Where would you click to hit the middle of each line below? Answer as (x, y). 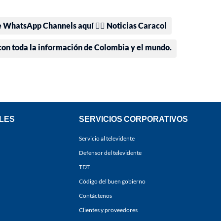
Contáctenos (95, 196)
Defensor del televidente (110, 153)
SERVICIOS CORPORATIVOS (133, 119)
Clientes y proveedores (108, 210)
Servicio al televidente (107, 139)
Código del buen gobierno (112, 182)
